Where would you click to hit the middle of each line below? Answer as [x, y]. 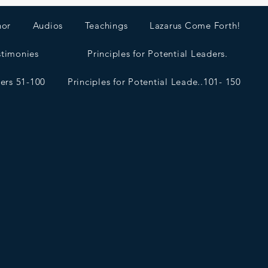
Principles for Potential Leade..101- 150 [154, 82]
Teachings [106, 25]
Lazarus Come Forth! [195, 25]
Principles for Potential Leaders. [158, 54]
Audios [48, 25]
